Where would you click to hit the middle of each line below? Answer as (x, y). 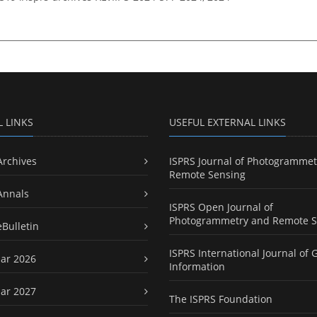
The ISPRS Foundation (221, 299)
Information (197, 267)
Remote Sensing (207, 175)
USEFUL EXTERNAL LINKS (227, 122)
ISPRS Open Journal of (221, 207)
